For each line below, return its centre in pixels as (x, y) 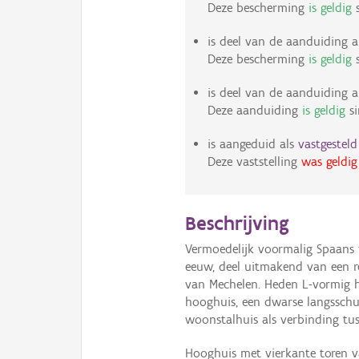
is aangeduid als (252, 144)
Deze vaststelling (254, 162)
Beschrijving (238, 223)
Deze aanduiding (254, 111)
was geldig (329, 162)
